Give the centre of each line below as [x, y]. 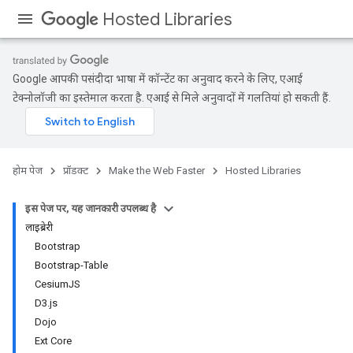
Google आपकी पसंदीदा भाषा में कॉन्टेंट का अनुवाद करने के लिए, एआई [158, 79]
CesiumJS [58, 284]
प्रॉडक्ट [76, 171]
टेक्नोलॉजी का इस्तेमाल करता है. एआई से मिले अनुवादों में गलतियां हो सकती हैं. [172, 98]
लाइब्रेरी [39, 227]
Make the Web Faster [157, 171]
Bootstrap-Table [71, 265]
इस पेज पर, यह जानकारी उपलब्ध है [91, 208]
